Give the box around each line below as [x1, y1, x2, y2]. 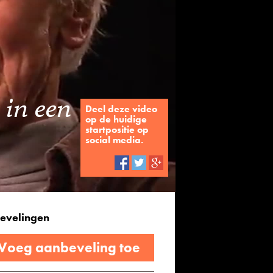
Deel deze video [85, 102, 157, 115]
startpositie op [85, 123, 149, 136]
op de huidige [85, 113, 147, 126]
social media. [85, 133, 143, 146]
